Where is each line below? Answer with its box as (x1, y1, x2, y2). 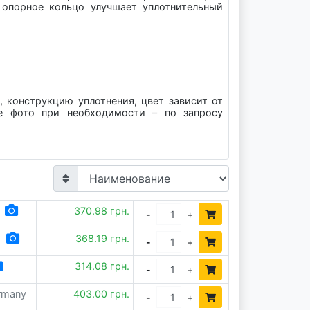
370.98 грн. (74, 205, 130, 217)
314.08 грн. (75, 260, 130, 272)
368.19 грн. (75, 232, 130, 244)
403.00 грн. (73, 288, 130, 300)
